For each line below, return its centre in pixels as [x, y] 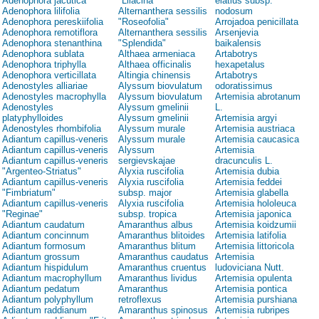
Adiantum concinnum [46, 236]
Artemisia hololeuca [256, 204]
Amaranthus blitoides [162, 236]
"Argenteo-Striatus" [42, 172]
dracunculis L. [244, 161]
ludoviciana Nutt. [250, 268]
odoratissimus [244, 86]
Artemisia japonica [253, 214]
